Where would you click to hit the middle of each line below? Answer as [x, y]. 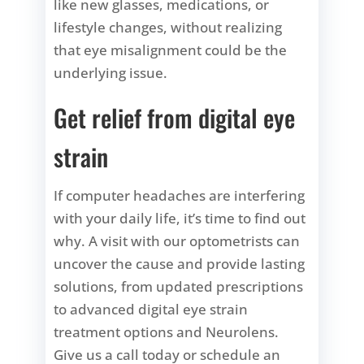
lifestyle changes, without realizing [168, 27]
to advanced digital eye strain [151, 309]
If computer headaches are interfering [180, 195]
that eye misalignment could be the [171, 50]
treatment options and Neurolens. [167, 331]
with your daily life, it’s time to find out [180, 218]
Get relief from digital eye [175, 117]
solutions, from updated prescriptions [179, 286]
